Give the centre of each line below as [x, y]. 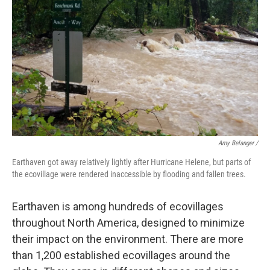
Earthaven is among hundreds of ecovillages [118, 206]
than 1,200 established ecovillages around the [121, 255]
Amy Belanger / [238, 143]
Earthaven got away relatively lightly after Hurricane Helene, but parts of [131, 162]
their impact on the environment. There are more [128, 239]
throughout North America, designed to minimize [128, 223]
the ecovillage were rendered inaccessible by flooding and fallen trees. [129, 174]
